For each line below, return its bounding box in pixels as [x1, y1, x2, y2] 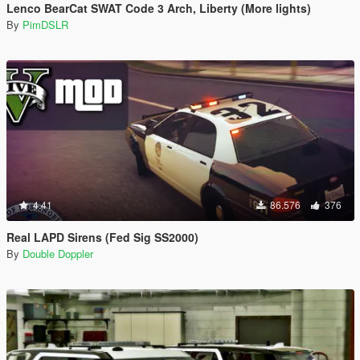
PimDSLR [22, 17, 68, 32]
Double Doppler [22, 246, 93, 261]
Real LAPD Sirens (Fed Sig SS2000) [6, 229, 198, 245]
